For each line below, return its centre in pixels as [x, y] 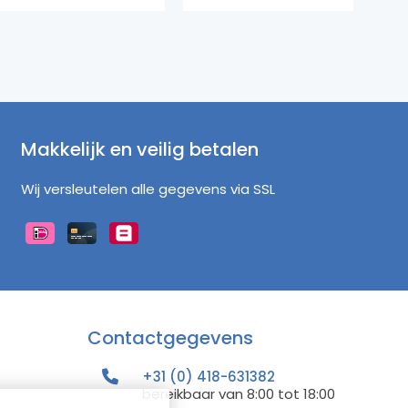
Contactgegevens [170, 338]
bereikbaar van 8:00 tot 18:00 [239, 394]
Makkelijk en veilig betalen [139, 150]
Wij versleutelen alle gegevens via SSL [148, 189]
